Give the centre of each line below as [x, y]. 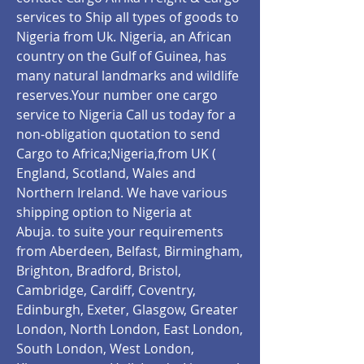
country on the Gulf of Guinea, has [121, 56]
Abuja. [35, 232]
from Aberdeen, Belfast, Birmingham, [130, 251]
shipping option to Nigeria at [104, 212]
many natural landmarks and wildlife [128, 76]
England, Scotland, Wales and [106, 173]
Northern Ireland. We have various [122, 193]
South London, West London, [105, 349]
